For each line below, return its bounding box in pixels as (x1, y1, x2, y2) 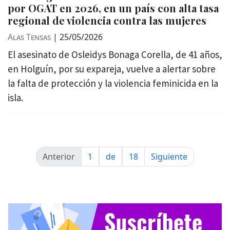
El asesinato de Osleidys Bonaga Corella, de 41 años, (8, 48, 222, 61)
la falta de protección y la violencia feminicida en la (8, 77, 218, 89)
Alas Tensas (8, 31, 51, 43)
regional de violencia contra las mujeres (8, 13, 206, 27)
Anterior (43, 151, 75, 162)
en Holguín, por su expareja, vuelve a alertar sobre (8, 63, 216, 75)
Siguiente (151, 151, 187, 162)
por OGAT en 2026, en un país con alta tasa (8, 1, 219, 15)
